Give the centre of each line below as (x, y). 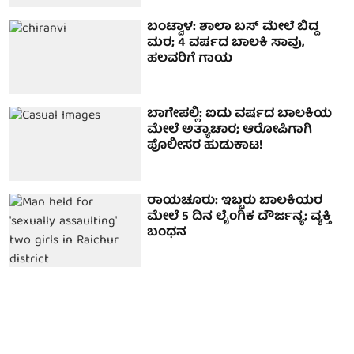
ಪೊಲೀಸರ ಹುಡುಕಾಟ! (205, 147)
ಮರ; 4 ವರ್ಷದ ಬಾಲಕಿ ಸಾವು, (226, 44)
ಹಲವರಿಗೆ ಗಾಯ (190, 60)
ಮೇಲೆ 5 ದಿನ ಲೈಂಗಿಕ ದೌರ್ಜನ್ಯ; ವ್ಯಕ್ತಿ (239, 217)
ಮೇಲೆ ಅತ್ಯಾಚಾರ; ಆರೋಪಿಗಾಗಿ (230, 131)
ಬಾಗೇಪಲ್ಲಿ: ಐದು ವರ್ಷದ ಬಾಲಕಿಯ (240, 115)
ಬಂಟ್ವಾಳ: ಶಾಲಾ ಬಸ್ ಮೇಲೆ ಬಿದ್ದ (233, 28)
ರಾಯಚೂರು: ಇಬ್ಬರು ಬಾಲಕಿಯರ (235, 201)
